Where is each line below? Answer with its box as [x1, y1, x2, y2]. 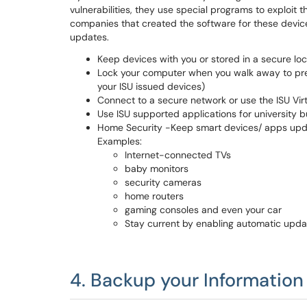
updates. [70, 31, 112, 43]
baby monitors [125, 162, 188, 175]
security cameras [125, 176, 201, 188]
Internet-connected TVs [125, 149, 231, 161]
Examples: [97, 135, 145, 147]
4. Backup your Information [70, 268, 304, 292]
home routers [125, 190, 184, 202]
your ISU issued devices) [97, 80, 208, 93]
